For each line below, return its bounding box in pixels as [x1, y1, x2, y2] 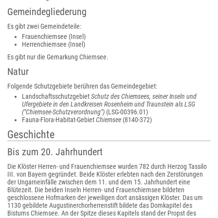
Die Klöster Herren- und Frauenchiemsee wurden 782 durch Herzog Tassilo [7, 163, 207, 170]
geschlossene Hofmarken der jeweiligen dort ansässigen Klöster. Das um [7, 194, 203, 201]
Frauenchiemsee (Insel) [22, 33, 86, 40]
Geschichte [7, 128, 54, 141]
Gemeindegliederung [7, 6, 87, 18]
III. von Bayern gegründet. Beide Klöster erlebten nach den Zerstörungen [7, 170, 203, 178]
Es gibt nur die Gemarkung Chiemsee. [7, 53, 109, 61]
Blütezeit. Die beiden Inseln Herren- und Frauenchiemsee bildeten [7, 186, 184, 194]
